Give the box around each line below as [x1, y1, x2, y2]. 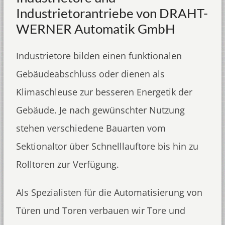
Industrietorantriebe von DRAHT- [16, 5, 208, 21]
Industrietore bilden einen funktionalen [16, 50, 182, 62]
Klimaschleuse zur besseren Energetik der [16, 86, 192, 98]
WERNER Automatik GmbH [16, 21, 175, 37]
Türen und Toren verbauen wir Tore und [16, 204, 185, 216]
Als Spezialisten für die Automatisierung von [16, 186, 202, 198]
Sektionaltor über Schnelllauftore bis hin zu [16, 140, 198, 152]
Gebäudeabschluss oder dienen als [16, 68, 165, 80]
